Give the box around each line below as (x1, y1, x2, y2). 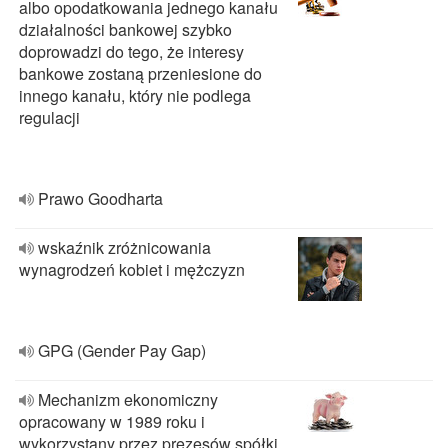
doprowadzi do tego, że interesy (19, 40, 244, 63)
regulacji (19, 106, 80, 129)
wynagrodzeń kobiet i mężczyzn (19, 258, 245, 281)
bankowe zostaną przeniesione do (19, 62, 262, 85)
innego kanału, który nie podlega (19, 84, 251, 107)
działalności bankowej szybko (19, 18, 232, 41)
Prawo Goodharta (38, 187, 163, 210)
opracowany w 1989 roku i (19, 410, 205, 433)
